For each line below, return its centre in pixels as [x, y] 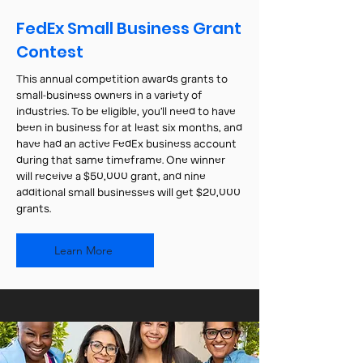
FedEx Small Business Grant [129, 28]
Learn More [83, 250]
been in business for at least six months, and [129, 128]
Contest [50, 52]
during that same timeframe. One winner [121, 160]
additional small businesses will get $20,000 [128, 193]
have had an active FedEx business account [126, 144]
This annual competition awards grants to [122, 79]
